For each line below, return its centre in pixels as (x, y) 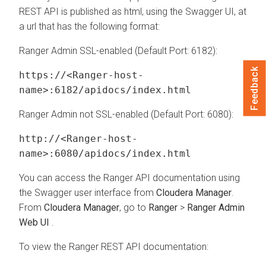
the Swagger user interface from (88, 192)
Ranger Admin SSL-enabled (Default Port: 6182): (118, 50)
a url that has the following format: (89, 26)
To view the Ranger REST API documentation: (114, 246)
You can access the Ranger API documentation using (129, 178)
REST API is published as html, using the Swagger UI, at (133, 11)
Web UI (35, 222)
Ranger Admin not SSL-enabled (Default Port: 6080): (126, 114)
